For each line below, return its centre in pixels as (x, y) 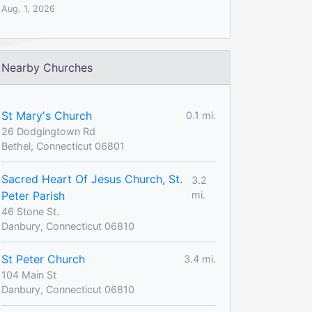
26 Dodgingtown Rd (48, 131)
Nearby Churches (47, 67)
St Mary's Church (47, 115)
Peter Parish (33, 195)
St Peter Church (43, 259)
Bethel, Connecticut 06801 (63, 146)
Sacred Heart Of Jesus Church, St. (92, 179)
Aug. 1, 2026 (28, 8)
